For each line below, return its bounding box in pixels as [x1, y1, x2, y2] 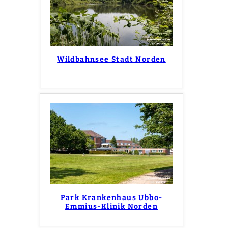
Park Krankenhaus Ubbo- [60, 193, 163, 202]
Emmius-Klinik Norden [65, 202, 158, 211]
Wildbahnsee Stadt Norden [57, 54, 166, 64]
